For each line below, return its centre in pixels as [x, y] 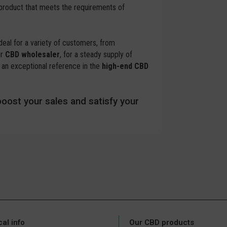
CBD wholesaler [33, 55]
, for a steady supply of [96, 55]
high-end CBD [125, 66]
